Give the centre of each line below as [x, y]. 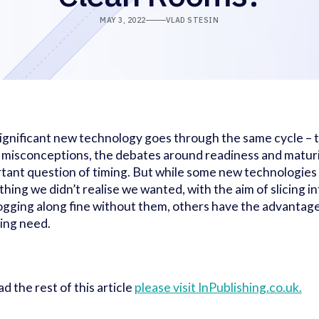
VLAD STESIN [192, 20]
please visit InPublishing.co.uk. [218, 288]
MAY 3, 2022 [123, 20]
